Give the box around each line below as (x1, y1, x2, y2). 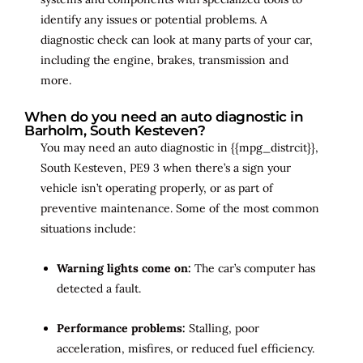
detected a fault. (57, 280, 141, 296)
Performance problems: (57, 320, 186, 335)
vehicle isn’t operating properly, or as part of (41, 180, 273, 195)
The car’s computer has (191, 260, 315, 275)
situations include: (41, 220, 136, 236)
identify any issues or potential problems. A (41, 11, 267, 27)
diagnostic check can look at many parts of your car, (41, 32, 313, 47)
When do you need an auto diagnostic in (24, 108, 303, 125)
